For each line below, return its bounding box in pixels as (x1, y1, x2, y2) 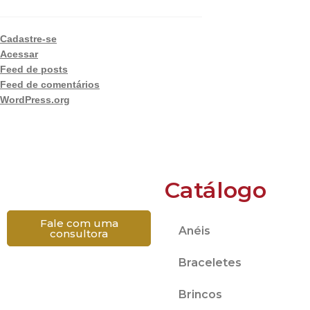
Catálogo (165, 176, 266, 203)
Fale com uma (39, 216, 118, 230)
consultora (50, 226, 108, 240)
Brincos (179, 287, 222, 301)
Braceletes (179, 255, 241, 269)
